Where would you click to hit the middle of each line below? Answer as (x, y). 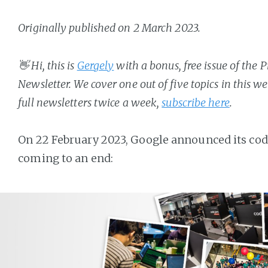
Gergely (95, 65)
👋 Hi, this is (48, 65)
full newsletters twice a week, (90, 102)
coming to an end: (66, 158)
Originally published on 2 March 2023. (109, 28)
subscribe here (196, 102)
